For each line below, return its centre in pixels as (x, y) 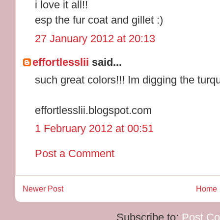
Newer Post (43, 189)
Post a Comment (75, 153)
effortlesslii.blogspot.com (94, 110)
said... (106, 62)
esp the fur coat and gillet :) (99, 20)
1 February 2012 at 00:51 (95, 129)
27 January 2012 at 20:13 (95, 38)
